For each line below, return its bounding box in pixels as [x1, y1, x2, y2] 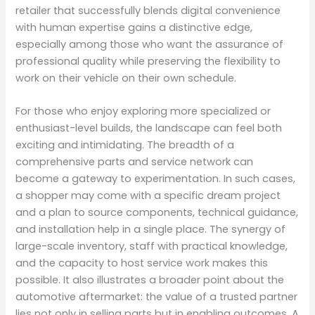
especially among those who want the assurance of [15, 37, 284, 51]
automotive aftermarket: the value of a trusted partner [15, 289, 298, 304]
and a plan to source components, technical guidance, [15, 205, 299, 219]
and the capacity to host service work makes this [15, 255, 269, 270]
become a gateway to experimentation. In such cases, [15, 171, 296, 186]
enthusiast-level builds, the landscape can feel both [15, 120, 283, 135]
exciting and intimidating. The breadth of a [15, 137, 235, 152]
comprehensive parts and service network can [15, 154, 254, 169]
